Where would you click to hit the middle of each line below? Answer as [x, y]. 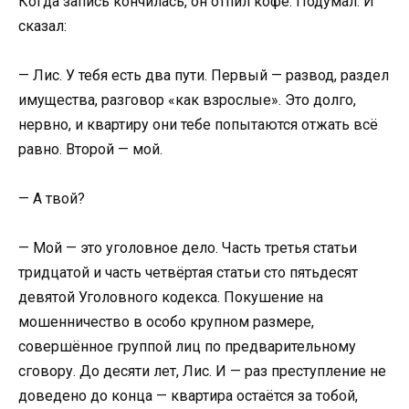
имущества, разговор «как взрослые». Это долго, [187, 100]
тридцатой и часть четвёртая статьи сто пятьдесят [188, 273]
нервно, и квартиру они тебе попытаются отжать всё [198, 124]
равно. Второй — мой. [90, 149]
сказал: [42, 26]
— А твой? [52, 199]
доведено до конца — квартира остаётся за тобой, [188, 396]
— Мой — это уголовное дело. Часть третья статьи [188, 248]
